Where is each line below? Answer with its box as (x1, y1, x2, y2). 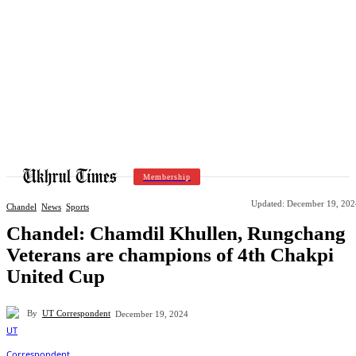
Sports (66, 202, 89, 212)
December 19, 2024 (115, 308, 188, 319)
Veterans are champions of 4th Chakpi (6, 243, 334, 265)
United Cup (6, 265, 105, 287)
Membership (143, 172, 191, 181)
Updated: (251, 198, 284, 208)
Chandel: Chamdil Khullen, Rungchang (6, 222, 346, 244)
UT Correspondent (42, 308, 110, 319)
